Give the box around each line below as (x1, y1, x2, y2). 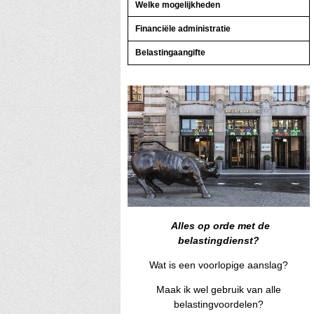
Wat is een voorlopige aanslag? (149, 259, 288, 271)
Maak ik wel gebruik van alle (156, 284, 281, 296)
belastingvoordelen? (174, 299, 264, 310)
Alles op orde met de (168, 220, 270, 232)
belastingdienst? (178, 235, 259, 247)
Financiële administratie (135, 23, 231, 34)
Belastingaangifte (135, 48, 205, 58)
